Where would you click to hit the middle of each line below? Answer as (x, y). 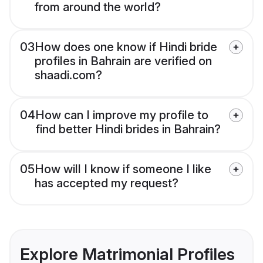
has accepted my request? (107, 183)
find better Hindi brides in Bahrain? (128, 129)
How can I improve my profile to (122, 115)
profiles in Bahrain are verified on (123, 61)
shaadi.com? (68, 75)
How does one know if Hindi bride (126, 47)
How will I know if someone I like (123, 169)
